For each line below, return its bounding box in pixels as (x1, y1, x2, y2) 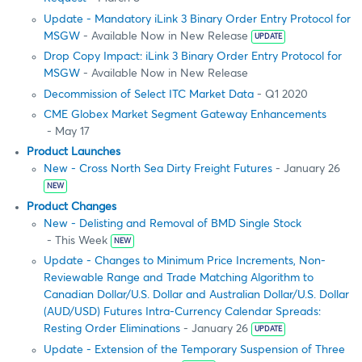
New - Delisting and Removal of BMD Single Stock (44, 217, 301, 229)
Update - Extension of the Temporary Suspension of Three (44, 343, 345, 356)
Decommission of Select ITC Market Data (44, 88, 254, 100)
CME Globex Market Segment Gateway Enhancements (44, 108, 326, 120)
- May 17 (44, 125, 90, 137)
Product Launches (27, 146, 120, 158)
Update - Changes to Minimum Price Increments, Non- (44, 255, 326, 267)
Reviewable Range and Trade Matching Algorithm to (44, 272, 314, 284)
